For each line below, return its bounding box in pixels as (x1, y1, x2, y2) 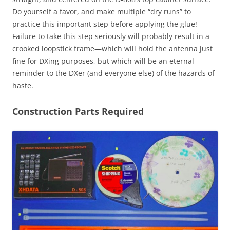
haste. (12, 81, 33, 91)
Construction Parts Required (12, 105, 144, 118)
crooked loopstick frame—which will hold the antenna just (12, 44, 213, 54)
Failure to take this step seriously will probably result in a (12, 31, 209, 42)
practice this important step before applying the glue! (12, 19, 197, 29)
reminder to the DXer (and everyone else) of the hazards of (12, 68, 215, 79)
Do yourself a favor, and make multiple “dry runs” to (12, 7, 191, 17)
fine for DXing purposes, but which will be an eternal (12, 56, 194, 66)
